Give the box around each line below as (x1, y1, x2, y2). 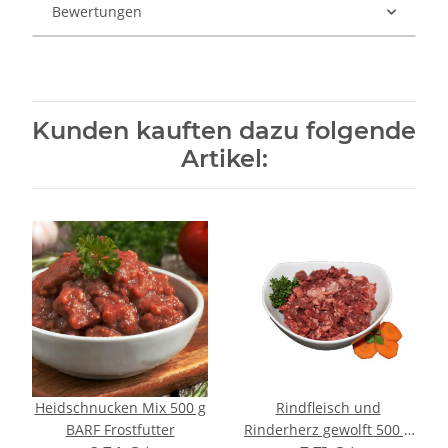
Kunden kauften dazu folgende (32, 116, 416, 146)
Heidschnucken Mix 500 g (34, 398, 206, 418)
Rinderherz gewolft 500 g (244, 420, 412, 440)
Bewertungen (52, 2, 142, 22)
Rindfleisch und (275, 398, 381, 418)
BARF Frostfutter (65, 420, 175, 440)
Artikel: (180, 144, 268, 174)
